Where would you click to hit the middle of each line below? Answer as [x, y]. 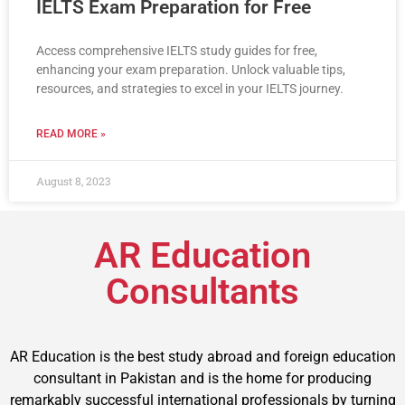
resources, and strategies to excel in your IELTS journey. [190, 88]
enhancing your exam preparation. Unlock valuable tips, [191, 69]
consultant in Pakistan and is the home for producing [202, 378]
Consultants [202, 291]
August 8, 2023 [73, 180]
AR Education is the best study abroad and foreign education [202, 356]
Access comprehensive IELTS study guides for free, [177, 50]
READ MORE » [71, 133]
